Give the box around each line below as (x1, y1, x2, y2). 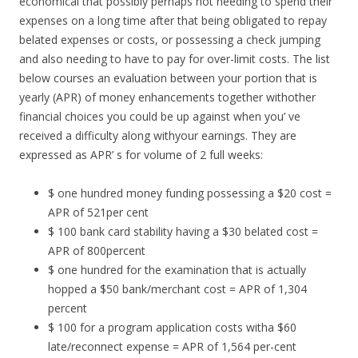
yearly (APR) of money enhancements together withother (19, 89, 316, 105)
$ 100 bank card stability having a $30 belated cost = (48, 224, 318, 239)
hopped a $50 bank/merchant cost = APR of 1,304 (48, 281, 307, 296)
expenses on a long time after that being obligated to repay (19, 13, 327, 28)
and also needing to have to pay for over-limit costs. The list (19, 51, 330, 66)
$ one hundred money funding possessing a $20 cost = (48, 185, 332, 201)
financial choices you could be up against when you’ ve (19, 109, 300, 124)
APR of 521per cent (48, 205, 149, 220)
